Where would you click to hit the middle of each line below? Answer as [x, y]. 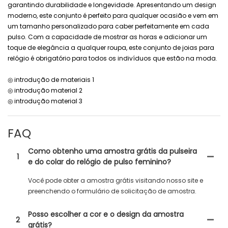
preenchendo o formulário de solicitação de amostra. [112, 191]
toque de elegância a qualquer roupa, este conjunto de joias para [111, 48]
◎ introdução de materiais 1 [52, 80]
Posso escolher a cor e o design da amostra [106, 214]
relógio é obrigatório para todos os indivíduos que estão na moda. [112, 59]
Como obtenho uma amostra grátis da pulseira [112, 151]
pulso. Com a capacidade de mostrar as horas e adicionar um [107, 37]
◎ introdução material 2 [45, 91]
